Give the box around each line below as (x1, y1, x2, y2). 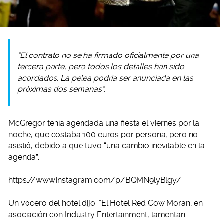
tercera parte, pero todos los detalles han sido (17, 62, 184, 72)
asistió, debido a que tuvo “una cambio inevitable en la (8, 141, 205, 151)
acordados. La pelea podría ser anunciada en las (17, 73, 193, 83)
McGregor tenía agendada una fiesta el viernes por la (8, 118, 199, 128)
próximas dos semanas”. (17, 84, 105, 94)
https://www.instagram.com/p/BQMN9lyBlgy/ (8, 175, 181, 185)
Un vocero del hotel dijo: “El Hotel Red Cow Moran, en (8, 198, 203, 208)
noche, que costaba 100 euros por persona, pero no (8, 130, 198, 139)
